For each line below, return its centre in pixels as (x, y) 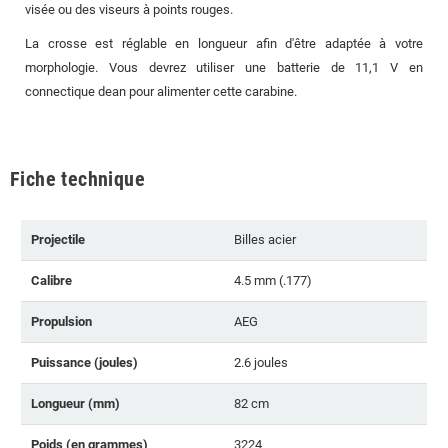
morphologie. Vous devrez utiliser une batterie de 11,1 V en (224, 67)
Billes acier (265, 239)
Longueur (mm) (75, 403)
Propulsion (61, 321)
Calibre (51, 280)
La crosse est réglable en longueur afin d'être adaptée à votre (224, 43)
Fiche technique (77, 178)
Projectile (58, 239)
